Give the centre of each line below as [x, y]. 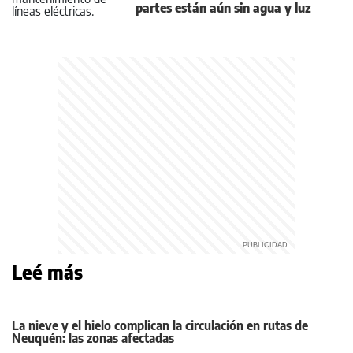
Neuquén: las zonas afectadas [93, 338]
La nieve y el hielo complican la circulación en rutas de [160, 325]
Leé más [47, 272]
